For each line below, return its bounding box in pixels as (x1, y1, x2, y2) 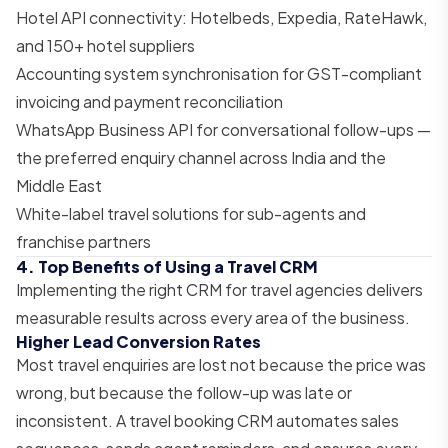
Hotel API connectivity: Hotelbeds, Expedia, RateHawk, (16, 6, 427, 28)
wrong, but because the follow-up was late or (16, 381, 352, 403)
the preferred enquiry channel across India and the (16, 146, 386, 168)
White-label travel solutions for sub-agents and (16, 202, 366, 224)
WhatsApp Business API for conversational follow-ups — (16, 118, 431, 140)
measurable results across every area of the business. (16, 306, 410, 328)
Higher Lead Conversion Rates (16, 330, 261, 352)
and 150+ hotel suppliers (16, 34, 195, 56)
